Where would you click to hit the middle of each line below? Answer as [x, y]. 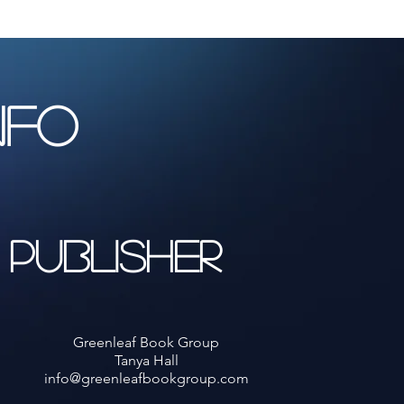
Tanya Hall [146, 360]
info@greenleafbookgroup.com [146, 378]
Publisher [115, 254]
